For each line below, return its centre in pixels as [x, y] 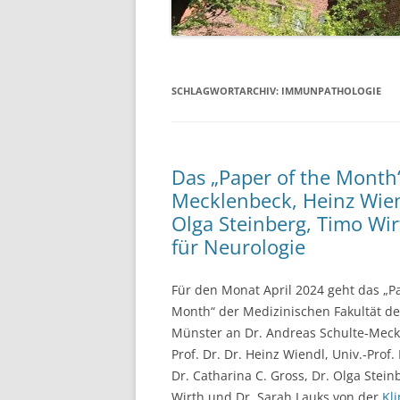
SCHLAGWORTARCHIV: [226, 90]
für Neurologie [238, 246]
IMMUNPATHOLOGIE [331, 90]
